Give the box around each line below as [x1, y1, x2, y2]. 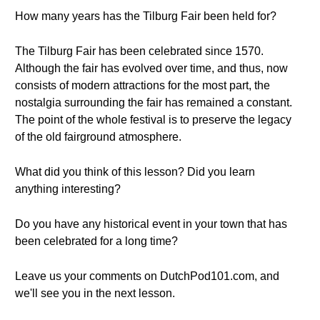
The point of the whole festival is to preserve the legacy [15, 114, 291, 126]
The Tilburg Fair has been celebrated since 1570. [15, 45, 264, 57]
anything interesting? [15, 183, 121, 195]
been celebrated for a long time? [15, 235, 178, 247]
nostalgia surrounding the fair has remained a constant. [15, 96, 292, 109]
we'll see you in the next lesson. [15, 287, 175, 299]
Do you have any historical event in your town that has [15, 218, 287, 230]
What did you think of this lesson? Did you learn [15, 166, 255, 178]
